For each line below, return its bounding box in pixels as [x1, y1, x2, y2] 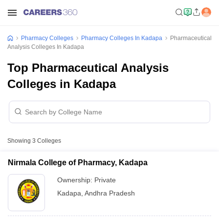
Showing [7, 137, 32, 144]
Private [94, 176, 116, 184]
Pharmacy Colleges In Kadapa [81, 35, 162, 42]
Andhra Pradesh [85, 189, 135, 197]
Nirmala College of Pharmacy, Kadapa [8, 158, 148, 167]
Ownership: [57, 176, 94, 184]
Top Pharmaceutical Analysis [7, 61, 169, 74]
